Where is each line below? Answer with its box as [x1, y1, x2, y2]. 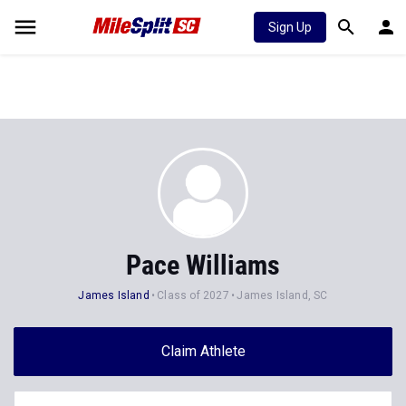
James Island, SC [237, 289, 328, 302]
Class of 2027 [157, 289, 229, 302]
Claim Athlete [160, 343, 246, 360]
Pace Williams [126, 249, 280, 281]
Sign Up [268, 20, 312, 34]
